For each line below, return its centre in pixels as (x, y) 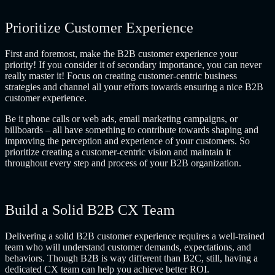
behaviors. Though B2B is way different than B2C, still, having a (131, 258)
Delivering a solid (41, 236)
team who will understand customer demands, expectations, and (128, 247)
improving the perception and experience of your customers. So (127, 141)
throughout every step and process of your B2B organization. (123, 163)
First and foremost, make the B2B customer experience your (121, 53)
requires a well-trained (220, 236)
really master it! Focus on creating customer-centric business (121, 76)
